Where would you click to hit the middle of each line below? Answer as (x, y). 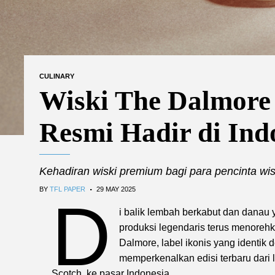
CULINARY (57, 76)
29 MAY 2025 (116, 189)
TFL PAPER (68, 189)
